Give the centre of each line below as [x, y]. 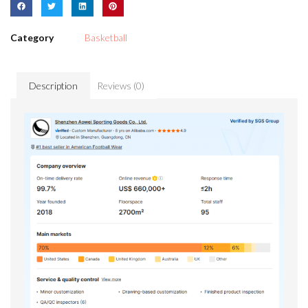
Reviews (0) [121, 85]
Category [32, 38]
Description [53, 85]
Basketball [106, 38]
